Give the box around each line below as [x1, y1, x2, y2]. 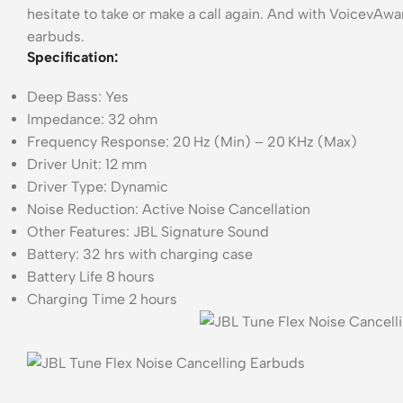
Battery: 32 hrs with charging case [27, 245, 253, 263]
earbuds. [27, 27, 85, 45]
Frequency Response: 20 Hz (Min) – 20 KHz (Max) [27, 132, 357, 150]
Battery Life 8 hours [27, 267, 155, 285]
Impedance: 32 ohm [27, 110, 157, 128]
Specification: [27, 48, 118, 66]
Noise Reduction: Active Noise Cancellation [27, 200, 310, 218]
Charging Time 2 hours [27, 290, 177, 308]
